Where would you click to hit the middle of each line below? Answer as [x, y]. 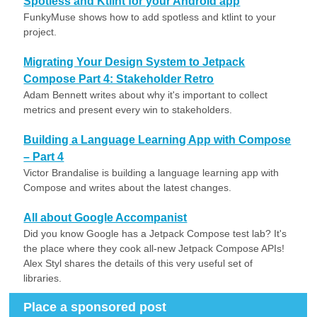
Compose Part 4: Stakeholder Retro [119, 79]
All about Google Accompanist [105, 218]
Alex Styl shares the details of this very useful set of [138, 263]
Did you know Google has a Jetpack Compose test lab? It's [155, 234]
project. [40, 32]
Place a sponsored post [95, 307]
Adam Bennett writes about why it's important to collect [146, 95]
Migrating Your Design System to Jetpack [134, 62]
